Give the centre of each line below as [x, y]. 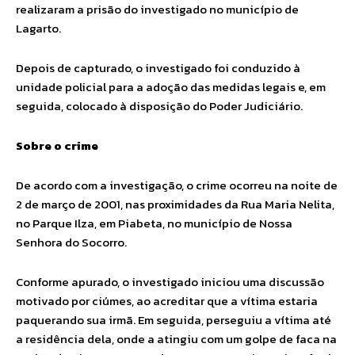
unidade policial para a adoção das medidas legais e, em [171, 86]
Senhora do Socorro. [73, 242]
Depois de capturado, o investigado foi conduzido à [158, 67]
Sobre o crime [57, 145]
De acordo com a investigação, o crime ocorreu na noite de [177, 185]
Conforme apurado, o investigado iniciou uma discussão [170, 281]
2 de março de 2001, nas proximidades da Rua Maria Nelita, [175, 204]
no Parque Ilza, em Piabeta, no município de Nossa [154, 223]
